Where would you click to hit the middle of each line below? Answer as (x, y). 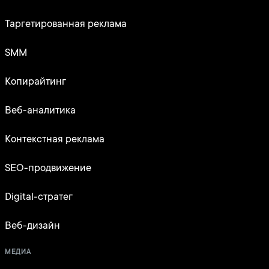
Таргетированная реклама (66, 24)
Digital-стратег (39, 197)
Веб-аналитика (40, 110)
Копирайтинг (35, 81)
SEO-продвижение (48, 168)
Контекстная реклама (55, 139)
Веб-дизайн (32, 225)
